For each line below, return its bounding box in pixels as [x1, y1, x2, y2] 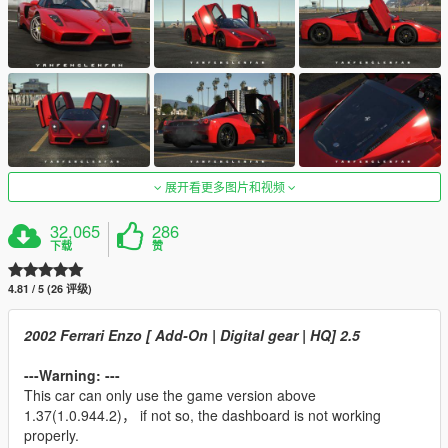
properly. [24, 424, 79, 445]
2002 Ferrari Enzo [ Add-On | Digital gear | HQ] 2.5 [24, 324, 360, 345]
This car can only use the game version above [24, 384, 316, 405]
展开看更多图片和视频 [161, 177, 288, 195]
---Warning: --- [24, 364, 120, 385]
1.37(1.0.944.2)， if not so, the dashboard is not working [24, 404, 381, 425]
